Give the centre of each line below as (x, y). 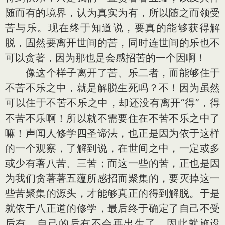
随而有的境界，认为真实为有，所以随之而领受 (113, 13)
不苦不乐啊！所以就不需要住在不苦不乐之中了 (113, 118)
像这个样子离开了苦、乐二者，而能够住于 (113, 73)
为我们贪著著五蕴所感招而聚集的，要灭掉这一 (113, 178)
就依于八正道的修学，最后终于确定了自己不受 (113, 208)
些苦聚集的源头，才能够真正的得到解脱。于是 (113, 193)
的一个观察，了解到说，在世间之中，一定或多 (113, 148)
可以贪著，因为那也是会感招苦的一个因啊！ (105, 58)
